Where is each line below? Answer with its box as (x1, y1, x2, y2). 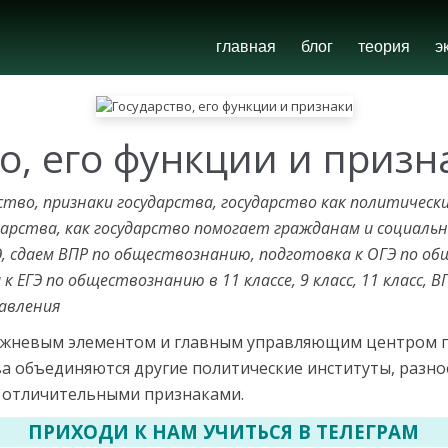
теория (357, 38, 410, 55)
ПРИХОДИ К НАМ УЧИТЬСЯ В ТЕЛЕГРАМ (27, 419, 424, 445)
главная (215, 38, 276, 55)
